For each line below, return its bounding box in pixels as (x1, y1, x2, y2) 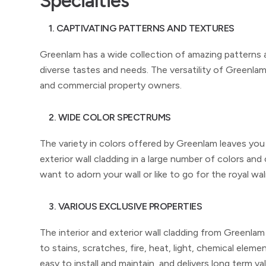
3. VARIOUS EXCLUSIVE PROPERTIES (49, 201, 202, 212)
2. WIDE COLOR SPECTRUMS (49, 112, 171, 123)
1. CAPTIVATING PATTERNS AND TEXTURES (49, 23, 235, 34)
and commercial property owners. (40, 80, 182, 91)
